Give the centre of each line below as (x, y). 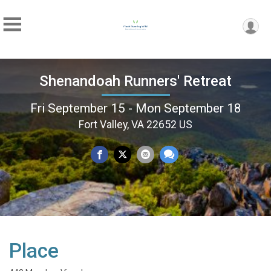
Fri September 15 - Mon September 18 (135, 108)
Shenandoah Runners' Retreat (135, 81)
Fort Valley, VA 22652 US (135, 124)
